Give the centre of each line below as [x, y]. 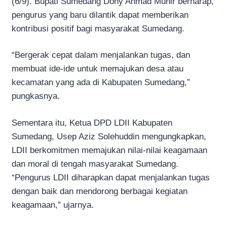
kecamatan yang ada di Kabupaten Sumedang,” [101, 82]
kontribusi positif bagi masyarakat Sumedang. [98, 28]
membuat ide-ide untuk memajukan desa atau [98, 69]
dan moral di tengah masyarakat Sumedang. [95, 164]
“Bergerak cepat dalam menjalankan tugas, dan [101, 55]
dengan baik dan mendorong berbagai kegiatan [100, 191]
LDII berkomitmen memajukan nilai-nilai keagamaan [109, 150]
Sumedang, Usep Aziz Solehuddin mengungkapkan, [109, 136]
